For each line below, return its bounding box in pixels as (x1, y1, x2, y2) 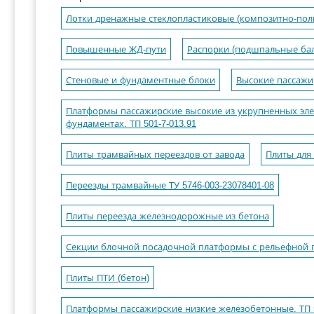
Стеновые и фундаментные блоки (66, 74, 215, 86)
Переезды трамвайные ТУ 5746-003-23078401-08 (66, 179, 274, 191)
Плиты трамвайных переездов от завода (66, 149, 245, 160)
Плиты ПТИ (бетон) (66, 272, 149, 283)
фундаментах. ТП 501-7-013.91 (66, 118, 196, 129)
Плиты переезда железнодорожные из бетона (66, 210, 269, 221)
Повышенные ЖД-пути (66, 43, 166, 55)
